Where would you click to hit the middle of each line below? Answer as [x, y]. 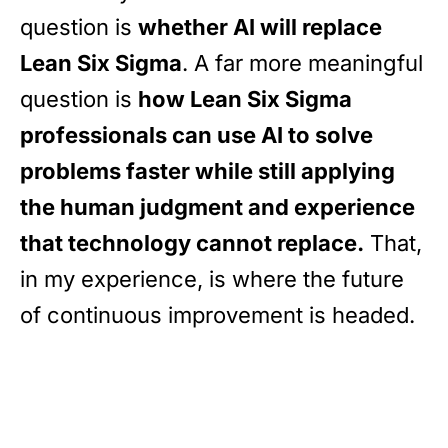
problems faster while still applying [207, 171]
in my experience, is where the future [212, 279]
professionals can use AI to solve [196, 135]
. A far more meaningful [302, 63]
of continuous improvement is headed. [217, 315]
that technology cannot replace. [192, 243]
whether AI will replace [260, 27]
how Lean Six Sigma [245, 99]
